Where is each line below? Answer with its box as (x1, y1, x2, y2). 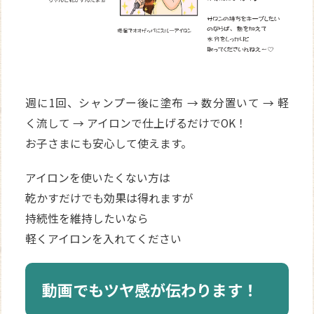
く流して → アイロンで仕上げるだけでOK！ (25, 114, 247, 131)
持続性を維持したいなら (25, 210, 149, 226)
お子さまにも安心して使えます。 (25, 135, 193, 151)
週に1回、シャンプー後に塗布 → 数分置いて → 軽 (25, 94, 289, 111)
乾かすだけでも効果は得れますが (25, 189, 194, 206)
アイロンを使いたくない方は (25, 169, 171, 186)
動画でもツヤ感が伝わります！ (42, 278, 259, 301)
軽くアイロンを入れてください (25, 230, 182, 247)
